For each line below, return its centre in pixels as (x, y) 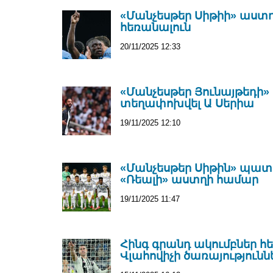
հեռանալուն (155, 27)
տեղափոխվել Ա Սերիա (187, 104)
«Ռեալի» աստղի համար (189, 180)
